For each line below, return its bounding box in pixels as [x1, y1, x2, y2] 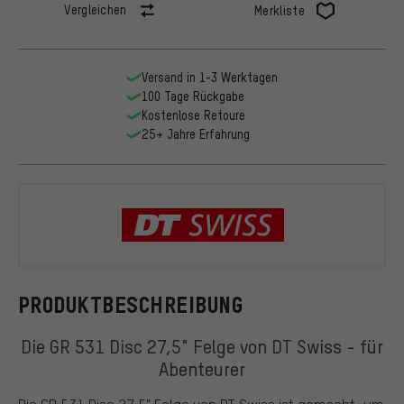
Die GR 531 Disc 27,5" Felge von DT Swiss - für [21, 333, 383, 358]
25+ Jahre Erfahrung [141, 126, 250, 142]
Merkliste [254, 3, 305, 19]
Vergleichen [64, 2, 127, 18]
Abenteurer [159, 355, 245, 381]
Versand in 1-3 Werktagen [141, 69, 278, 86]
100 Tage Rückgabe [141, 88, 244, 105]
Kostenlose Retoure [141, 107, 245, 124]
